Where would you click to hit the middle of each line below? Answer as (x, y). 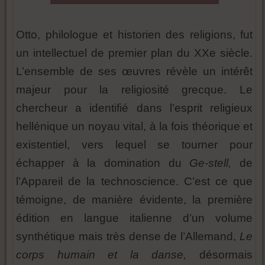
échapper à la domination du (99, 163)
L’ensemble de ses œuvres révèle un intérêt (134, 72)
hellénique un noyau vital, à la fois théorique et (134, 127)
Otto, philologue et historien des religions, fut (134, 35)
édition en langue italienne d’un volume (134, 218)
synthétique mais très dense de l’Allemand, (128, 237)
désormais (226, 255)
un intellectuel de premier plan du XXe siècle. (134, 53)
